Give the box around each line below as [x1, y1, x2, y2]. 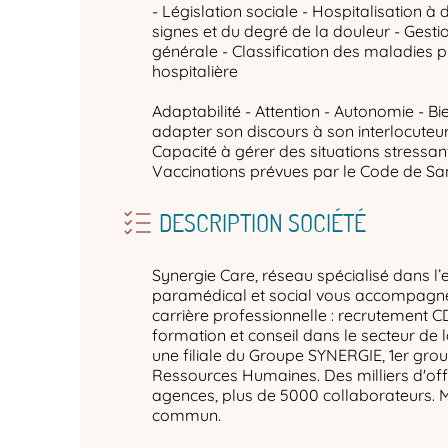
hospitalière [152, 61, 238, 81]
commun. [152, 405, 221, 425]
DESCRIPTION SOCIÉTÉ [159, 207, 367, 238]
